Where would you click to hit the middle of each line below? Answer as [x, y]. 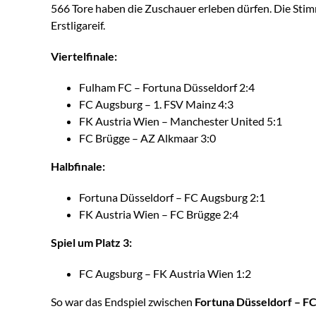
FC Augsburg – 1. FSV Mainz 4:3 [156, 104]
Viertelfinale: [84, 56]
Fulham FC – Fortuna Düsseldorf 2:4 [167, 87]
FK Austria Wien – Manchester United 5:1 [181, 121]
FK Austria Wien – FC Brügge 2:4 [159, 214]
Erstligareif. [78, 25]
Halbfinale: [78, 166]
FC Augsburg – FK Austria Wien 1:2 [165, 273]
